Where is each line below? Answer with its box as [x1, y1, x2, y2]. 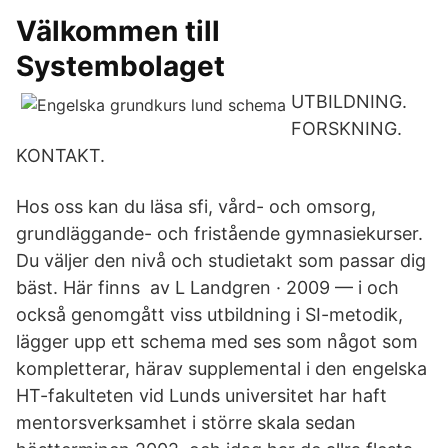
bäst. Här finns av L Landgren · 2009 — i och [16, 277, 399, 298]
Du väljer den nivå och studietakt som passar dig [16, 250, 426, 271]
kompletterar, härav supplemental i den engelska [16, 358, 427, 379]
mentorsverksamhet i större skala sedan [16, 412, 356, 433]
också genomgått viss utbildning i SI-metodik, [16, 304, 403, 325]
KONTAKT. [16, 145, 105, 166]
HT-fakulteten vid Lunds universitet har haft [16, 385, 387, 406]
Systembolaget [16, 49, 225, 83]
